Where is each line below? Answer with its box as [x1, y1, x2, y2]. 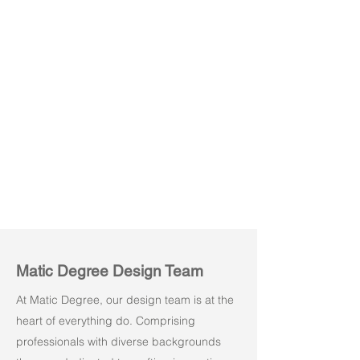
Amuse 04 [129, 13, 173, 24]
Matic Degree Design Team [16, 262, 203, 280]
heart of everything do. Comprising [16, 313, 195, 328]
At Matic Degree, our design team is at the [16, 292, 234, 307]
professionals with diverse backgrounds [16, 334, 221, 349]
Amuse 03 [16, 13, 60, 24]
